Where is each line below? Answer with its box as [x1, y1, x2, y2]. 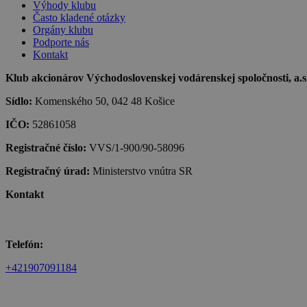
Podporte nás [33, 36, 89, 49]
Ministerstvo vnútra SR [93, 165, 193, 177]
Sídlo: [5, 95, 35, 108]
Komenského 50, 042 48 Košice [35, 95, 175, 108]
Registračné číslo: [5, 142, 89, 154]
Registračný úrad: [5, 165, 93, 177]
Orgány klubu [33, 24, 93, 36]
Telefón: [5, 238, 43, 251]
